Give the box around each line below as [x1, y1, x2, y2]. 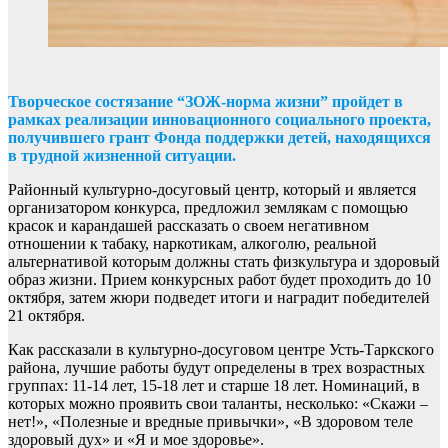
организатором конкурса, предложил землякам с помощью [8, 199, 408, 216]
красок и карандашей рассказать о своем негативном [8, 217, 369, 234]
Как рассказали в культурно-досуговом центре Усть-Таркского [8, 341, 434, 358]
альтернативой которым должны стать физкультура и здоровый [8, 253, 440, 270]
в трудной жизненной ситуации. [8, 147, 236, 164]
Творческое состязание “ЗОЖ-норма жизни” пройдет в [8, 93, 403, 110]
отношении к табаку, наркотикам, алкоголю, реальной [8, 235, 377, 252]
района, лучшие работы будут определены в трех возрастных [8, 359, 425, 376]
